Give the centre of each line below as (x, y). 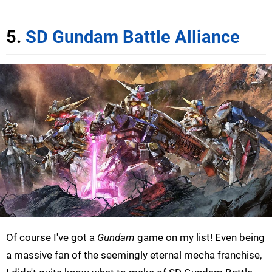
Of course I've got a (52, 238)
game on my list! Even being (200, 238)
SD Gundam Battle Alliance (133, 37)
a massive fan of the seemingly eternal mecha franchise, (134, 255)
